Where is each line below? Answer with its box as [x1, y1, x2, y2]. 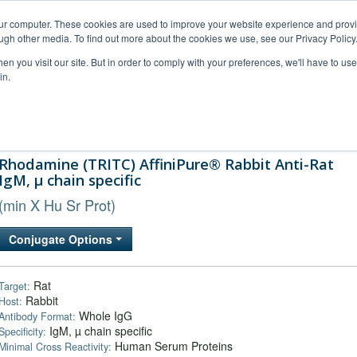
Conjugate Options [9, 231, 116, 247]
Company [265, 120, 308, 133]
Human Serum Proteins [112, 338, 233, 354]
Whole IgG [76, 308, 132, 324]
